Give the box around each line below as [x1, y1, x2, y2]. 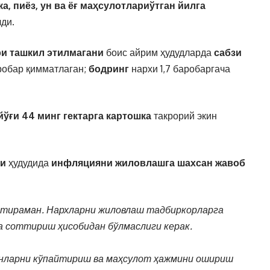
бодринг [89, 63, 129, 75]
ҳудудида [6, 157, 51, 169]
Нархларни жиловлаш [44, 204, 146, 216]
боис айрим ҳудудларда [104, 46, 214, 58]
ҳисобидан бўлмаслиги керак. [55, 220, 192, 232]
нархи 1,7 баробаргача [129, 63, 230, 75]
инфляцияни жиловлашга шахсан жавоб [51, 157, 245, 169]
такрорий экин [151, 110, 217, 122]
